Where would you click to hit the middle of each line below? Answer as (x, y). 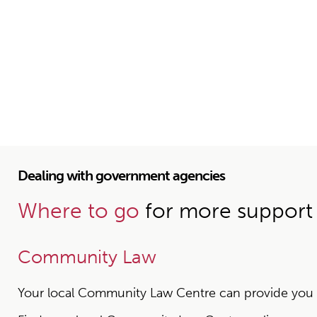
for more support (226, 211)
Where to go (79, 211)
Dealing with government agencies (121, 175)
